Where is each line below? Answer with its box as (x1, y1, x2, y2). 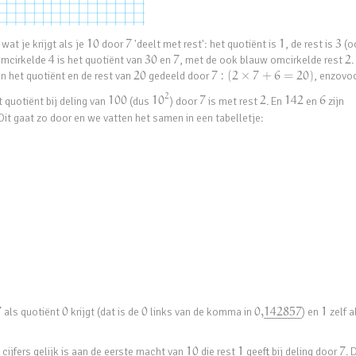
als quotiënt (2, 305, 62, 319)
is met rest (205, 94, 260, 108)
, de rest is (284, 37, 335, 51)
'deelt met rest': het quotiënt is (131, 37, 279, 51)
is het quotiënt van (55, 52, 145, 67)
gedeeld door (146, 68, 212, 83)
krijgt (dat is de (68, 305, 141, 319)
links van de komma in (148, 305, 254, 319)
